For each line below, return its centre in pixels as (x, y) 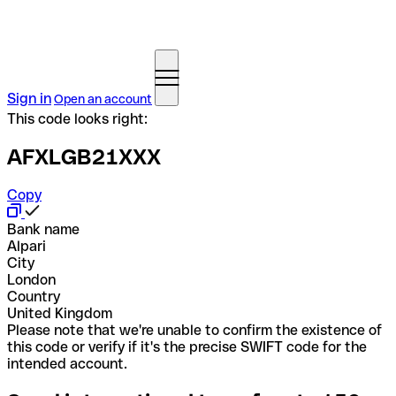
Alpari (27, 246)
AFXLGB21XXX (84, 156)
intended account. (67, 363)
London (31, 279)
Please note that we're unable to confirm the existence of (194, 330)
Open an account (103, 99)
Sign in (29, 99)
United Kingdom (60, 313)
